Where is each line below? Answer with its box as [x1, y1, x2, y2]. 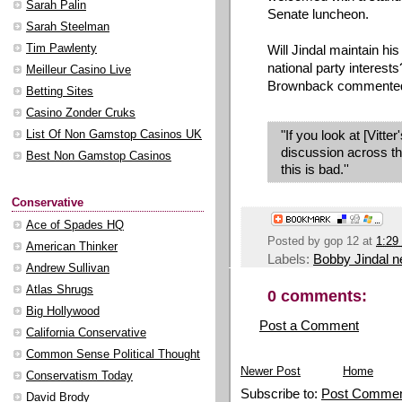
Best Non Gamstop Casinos [26, 150, 171, 163]
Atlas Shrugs [26, 283, 93, 296]
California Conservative [26, 326, 146, 339]
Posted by [267, 235, 324, 249]
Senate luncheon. [267, 5, 369, 22]
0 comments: [267, 286, 367, 306]
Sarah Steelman [26, 21, 109, 34]
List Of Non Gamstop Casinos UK [26, 128, 202, 142]
